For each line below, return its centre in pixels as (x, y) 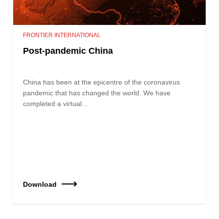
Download (40, 184)
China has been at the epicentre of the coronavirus (102, 82)
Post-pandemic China (68, 51)
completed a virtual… (56, 103)
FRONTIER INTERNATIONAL (62, 35)
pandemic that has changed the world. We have (97, 93)
